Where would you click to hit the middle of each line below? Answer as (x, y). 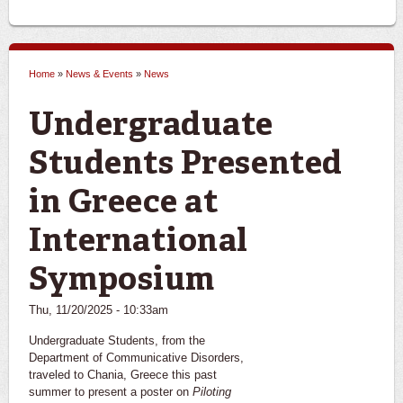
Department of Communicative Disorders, (136, 357)
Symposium (122, 281)
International (139, 242)
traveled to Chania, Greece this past (123, 374)
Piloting (212, 391)
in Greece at (124, 204)
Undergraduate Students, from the (117, 340)
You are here (99, 90)
